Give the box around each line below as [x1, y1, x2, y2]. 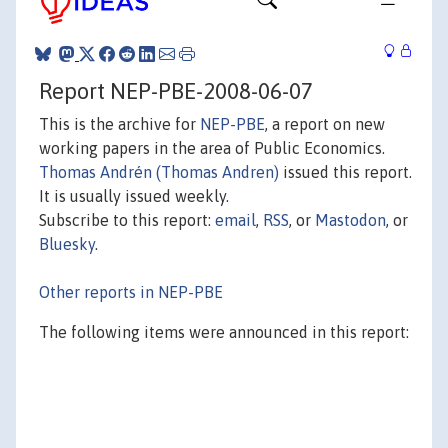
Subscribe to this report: [39, 210, 215, 229]
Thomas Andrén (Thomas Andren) [39, 162, 279, 181]
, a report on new [265, 114, 385, 133]
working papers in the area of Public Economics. [39, 138, 385, 157]
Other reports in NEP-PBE [39, 282, 223, 301]
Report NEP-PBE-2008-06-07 [39, 77, 313, 104]
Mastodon [315, 210, 386, 229]
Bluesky [39, 234, 95, 253]
